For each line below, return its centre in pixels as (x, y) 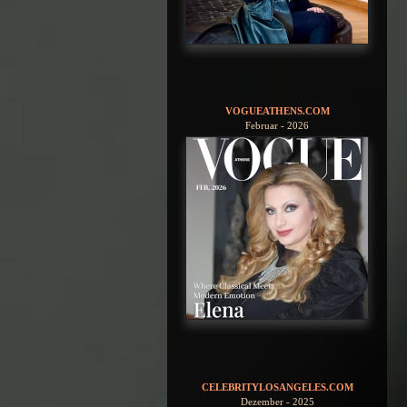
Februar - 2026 (277, 126)
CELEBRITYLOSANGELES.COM (277, 387)
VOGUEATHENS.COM (277, 111)
